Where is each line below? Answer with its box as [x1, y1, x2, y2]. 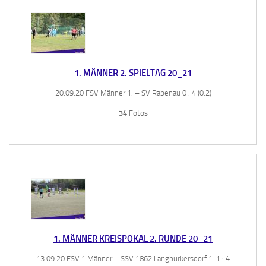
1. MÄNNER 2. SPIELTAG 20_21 [74, 67, 192, 78]
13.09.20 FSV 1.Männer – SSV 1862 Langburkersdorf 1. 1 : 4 [36, 254, 230, 263]
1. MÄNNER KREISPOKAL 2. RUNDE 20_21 [53, 233, 213, 244]
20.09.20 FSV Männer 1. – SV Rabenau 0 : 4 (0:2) [55, 88, 211, 97]
